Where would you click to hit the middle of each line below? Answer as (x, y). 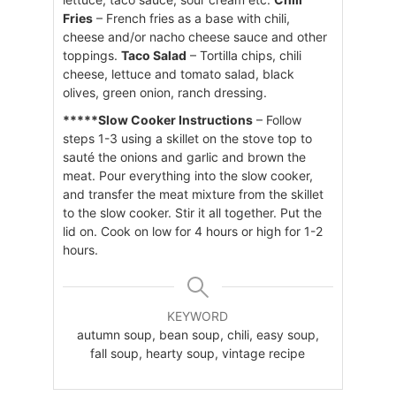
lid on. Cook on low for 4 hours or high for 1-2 (192, 231)
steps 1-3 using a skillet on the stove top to (187, 138)
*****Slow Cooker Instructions (157, 119)
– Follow (277, 119)
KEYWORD (198, 316)
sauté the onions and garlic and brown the (184, 156)
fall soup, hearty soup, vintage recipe (198, 353)
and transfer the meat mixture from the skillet (193, 194)
